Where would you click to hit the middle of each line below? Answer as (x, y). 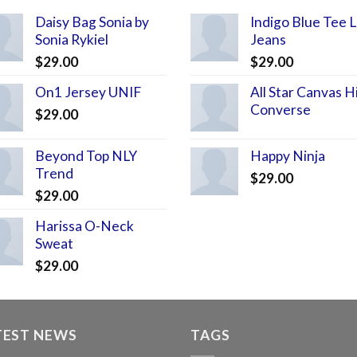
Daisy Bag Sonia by (92, 22)
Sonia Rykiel (72, 39)
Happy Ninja (288, 155)
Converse (280, 109)
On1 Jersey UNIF (88, 92)
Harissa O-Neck (84, 226)
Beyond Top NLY (86, 155)
